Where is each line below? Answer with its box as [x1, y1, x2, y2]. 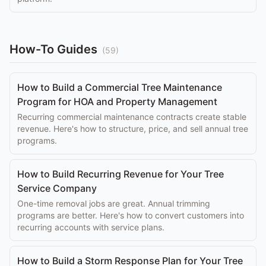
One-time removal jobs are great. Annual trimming [17, 198, 210, 208]
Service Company [17, 182, 97, 194]
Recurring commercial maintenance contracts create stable [17, 112, 246, 122]
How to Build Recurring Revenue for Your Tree [17, 168, 224, 180]
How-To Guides [9, 42, 97, 56]
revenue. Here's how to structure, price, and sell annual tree [17, 123, 248, 134]
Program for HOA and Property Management [17, 96, 217, 107]
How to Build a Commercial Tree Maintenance [17, 81, 222, 93]
